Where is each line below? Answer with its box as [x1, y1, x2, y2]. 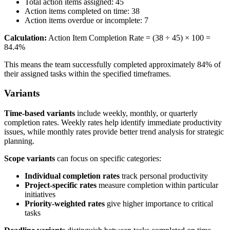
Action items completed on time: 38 [25, 6, 140, 15]
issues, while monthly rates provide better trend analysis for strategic [4, 127, 224, 137]
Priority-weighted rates [25, 199, 105, 208]
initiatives [25, 190, 55, 199]
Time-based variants [4, 109, 75, 118]
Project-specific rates [25, 181, 97, 190]
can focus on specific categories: [55, 154, 161, 163]
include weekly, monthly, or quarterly [75, 109, 198, 118]
